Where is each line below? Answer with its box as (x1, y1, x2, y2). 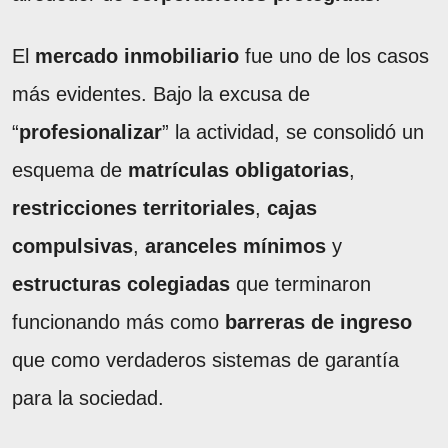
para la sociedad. (12, 387, 164, 410)
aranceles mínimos (145, 235, 326, 258)
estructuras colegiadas (12, 273, 230, 296)
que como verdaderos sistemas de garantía (12, 349, 399, 372)
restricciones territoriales (12, 197, 255, 220)
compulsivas (12, 235, 133, 258)
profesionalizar (19, 121, 162, 144)
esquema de (12, 159, 128, 182)
